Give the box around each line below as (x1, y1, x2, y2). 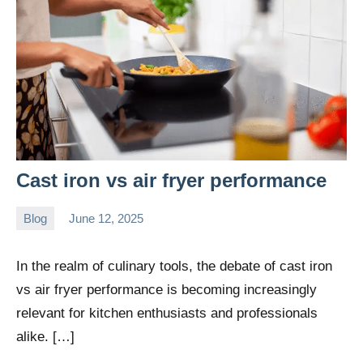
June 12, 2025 (69, 211, 143, 225)
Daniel (16, 221, 49, 236)
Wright (16, 242, 50, 257)
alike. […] (16, 329, 75, 345)
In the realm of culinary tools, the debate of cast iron (16, 258, 332, 275)
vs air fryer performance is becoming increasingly (16, 282, 317, 298)
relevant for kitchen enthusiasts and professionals (16, 305, 318, 322)
